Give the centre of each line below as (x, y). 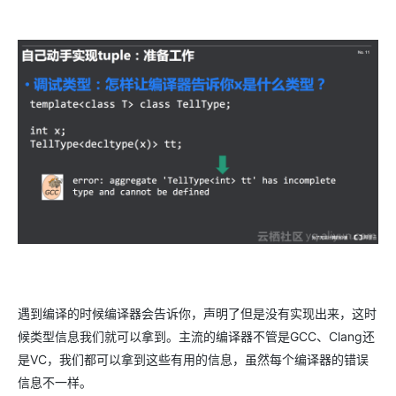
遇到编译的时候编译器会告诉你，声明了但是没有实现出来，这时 (197, 314)
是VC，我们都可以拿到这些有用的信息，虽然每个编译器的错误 (193, 360)
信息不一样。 (55, 383)
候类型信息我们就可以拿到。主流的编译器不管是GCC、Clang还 (196, 337)
